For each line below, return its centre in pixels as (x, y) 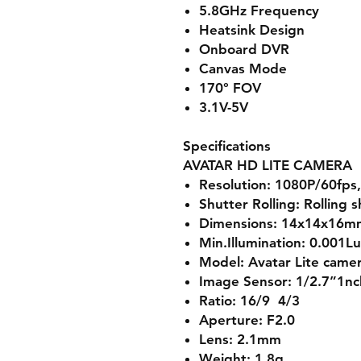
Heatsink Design (252, 30)
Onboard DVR (244, 49)
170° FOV (230, 88)
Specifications (227, 146)
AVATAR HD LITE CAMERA (268, 165)
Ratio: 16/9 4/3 (249, 301)
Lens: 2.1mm (240, 339)
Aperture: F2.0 (247, 320)
